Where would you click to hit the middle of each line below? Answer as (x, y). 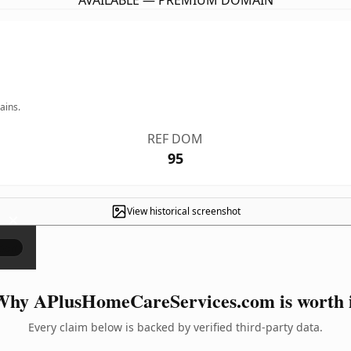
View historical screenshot (183, 211)
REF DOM (175, 139)
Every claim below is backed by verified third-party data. (175, 327)
